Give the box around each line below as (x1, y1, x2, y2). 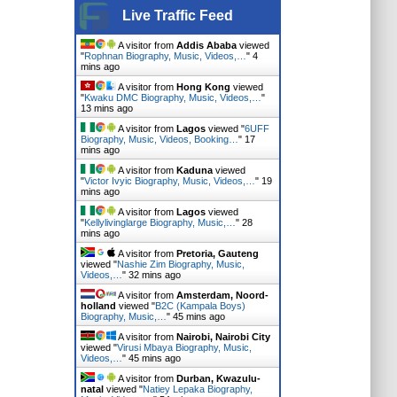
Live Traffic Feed (121, 8, 233, 23)
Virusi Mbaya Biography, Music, (116, 342, 252, 353)
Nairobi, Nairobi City (175, 331, 270, 342)
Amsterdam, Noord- (175, 290, 269, 300)
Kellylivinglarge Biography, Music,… (83, 217, 236, 228)
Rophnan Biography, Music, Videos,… (83, 51, 246, 61)
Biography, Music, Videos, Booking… (80, 134, 238, 144)
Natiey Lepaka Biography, (142, 384, 253, 394)
